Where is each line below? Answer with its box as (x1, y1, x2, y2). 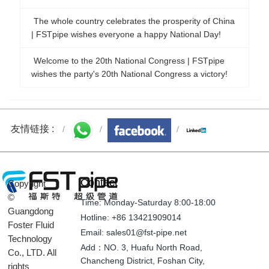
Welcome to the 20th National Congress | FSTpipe (31, 56, 225, 66)
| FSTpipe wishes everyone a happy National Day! (31, 29, 221, 40)
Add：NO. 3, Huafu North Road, (80, 242, 202, 252)
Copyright (8, 178, 46, 189)
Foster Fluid (8, 219, 55, 230)
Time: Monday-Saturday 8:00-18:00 (80, 197, 216, 207)
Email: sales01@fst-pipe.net (80, 227, 187, 237)
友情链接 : (11, 124, 55, 134)
